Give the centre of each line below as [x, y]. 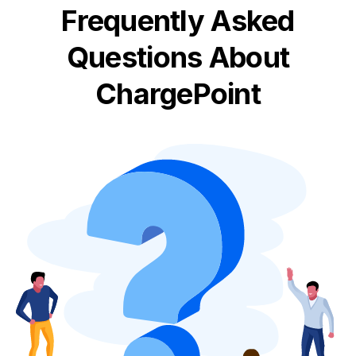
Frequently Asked [178, 21]
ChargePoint [178, 94]
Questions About [178, 57]
